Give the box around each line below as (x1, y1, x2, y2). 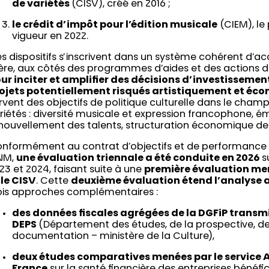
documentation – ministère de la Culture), (12, 231, 217, 241)
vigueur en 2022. (12, 31, 91, 41)
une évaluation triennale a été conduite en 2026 (16, 153, 260, 163)
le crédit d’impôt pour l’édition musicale (12, 20, 218, 30)
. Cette (36, 176, 71, 186)
